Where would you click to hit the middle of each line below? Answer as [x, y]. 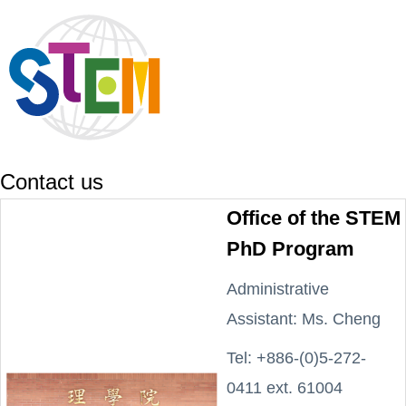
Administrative [278, 289]
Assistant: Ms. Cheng [304, 319]
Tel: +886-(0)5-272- [296, 358]
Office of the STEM [314, 218]
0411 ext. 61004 [285, 388]
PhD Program [290, 249]
